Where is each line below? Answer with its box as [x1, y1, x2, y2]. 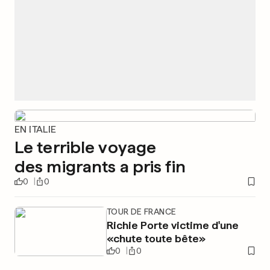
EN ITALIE [14, 124, 57, 135]
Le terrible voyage [14, 137, 157, 157]
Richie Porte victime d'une [106, 219, 239, 231]
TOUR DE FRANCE [106, 207, 177, 216]
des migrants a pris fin [14, 156, 186, 177]
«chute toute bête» [106, 232, 206, 245]
